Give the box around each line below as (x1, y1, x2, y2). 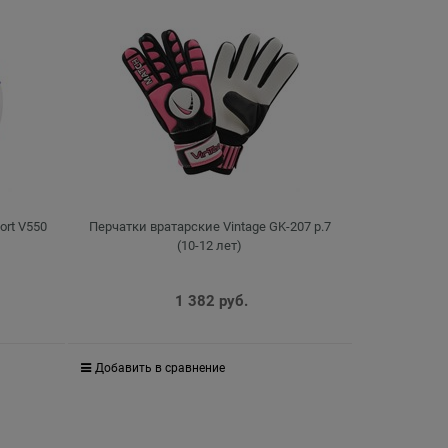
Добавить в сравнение (95, 360, 226, 375)
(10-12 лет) (177, 237, 243, 253)
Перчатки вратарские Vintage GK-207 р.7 (88, 218, 331, 234)
